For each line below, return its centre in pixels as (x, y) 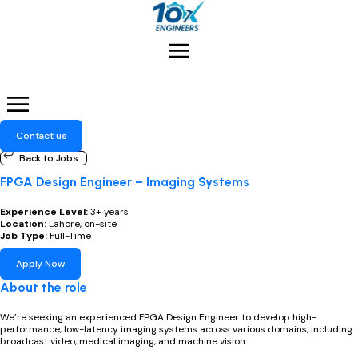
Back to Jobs (48, 158)
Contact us (42, 135)
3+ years (108, 211)
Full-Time (70, 235)
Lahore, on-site (83, 223)
